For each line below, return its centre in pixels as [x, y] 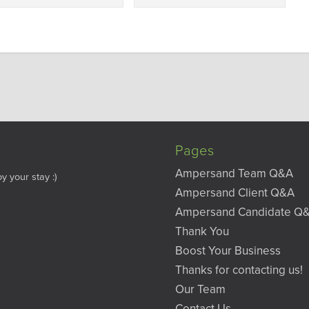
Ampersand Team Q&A [234, 174]
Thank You [202, 232]
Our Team [200, 290]
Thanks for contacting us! [239, 270]
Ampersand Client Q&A [235, 193]
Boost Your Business [228, 251]
